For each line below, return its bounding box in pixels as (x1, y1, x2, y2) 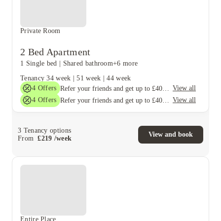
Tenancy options (21, 126, 72, 134)
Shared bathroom (63, 60, 113, 67)
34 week (46, 74, 71, 82)
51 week (76, 74, 101, 82)
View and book (148, 130, 193, 138)
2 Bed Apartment (20, 46, 91, 57)
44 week (107, 74, 131, 82)
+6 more (113, 60, 138, 67)
